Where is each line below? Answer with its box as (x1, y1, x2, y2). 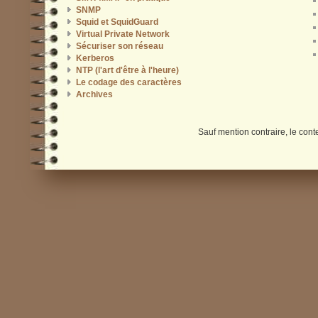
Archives (75, 89, 113, 99)
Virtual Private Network (75, 28, 170, 39)
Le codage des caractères (75, 77, 182, 87)
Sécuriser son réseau (75, 40, 163, 51)
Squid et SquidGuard (75, 16, 158, 27)
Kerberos (75, 53, 114, 63)
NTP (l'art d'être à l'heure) (75, 65, 179, 75)
